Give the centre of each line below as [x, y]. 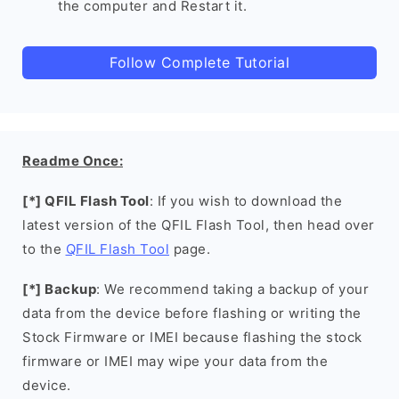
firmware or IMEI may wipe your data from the [175, 361]
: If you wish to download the [245, 201]
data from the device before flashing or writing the [192, 313]
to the [44, 249]
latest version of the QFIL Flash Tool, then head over [199, 225]
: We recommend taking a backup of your [232, 289]
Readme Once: [73, 161]
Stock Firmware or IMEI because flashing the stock [192, 337]
